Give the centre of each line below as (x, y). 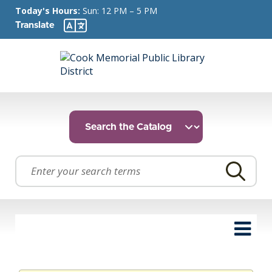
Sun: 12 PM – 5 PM (120, 10)
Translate (35, 25)
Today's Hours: (49, 10)
